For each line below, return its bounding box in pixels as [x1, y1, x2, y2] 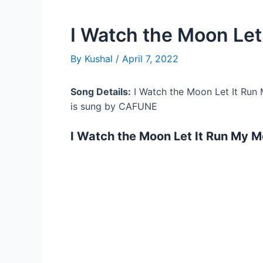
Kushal [85, 53, 116, 65]
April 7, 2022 [122, 53, 178, 65]
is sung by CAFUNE [70, 100, 157, 112]
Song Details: [70, 86, 131, 97]
